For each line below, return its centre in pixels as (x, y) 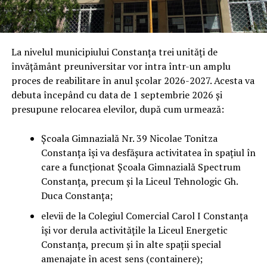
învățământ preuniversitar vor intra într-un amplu (121, 66)
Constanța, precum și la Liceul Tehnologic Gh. (139, 181)
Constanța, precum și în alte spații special (131, 245)
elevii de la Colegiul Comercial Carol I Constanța (144, 216)
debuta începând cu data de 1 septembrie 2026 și (117, 95)
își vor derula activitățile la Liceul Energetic (134, 230)
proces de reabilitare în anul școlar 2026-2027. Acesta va (133, 81)
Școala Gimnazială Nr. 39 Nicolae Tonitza (129, 139)
